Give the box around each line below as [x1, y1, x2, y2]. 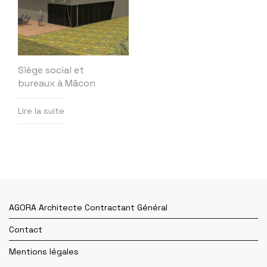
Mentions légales [9, 246, 79, 257]
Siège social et [18, 64, 84, 77]
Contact [9, 224, 42, 235]
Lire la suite [18, 105, 64, 117]
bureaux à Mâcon [18, 77, 95, 90]
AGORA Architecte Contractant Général [9, 202, 167, 213]
